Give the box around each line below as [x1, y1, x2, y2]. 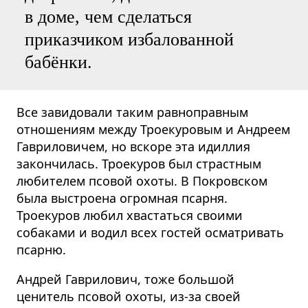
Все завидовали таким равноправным [16, 104, 248, 121]
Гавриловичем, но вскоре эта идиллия [16, 138, 250, 155]
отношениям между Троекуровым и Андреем [16, 121, 290, 138]
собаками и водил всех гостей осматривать [16, 224, 284, 241]
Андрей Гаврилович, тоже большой [16, 271, 234, 288]
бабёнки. [25, 52, 92, 73]
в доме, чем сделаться [25, 7, 192, 27]
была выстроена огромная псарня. [16, 190, 228, 207]
